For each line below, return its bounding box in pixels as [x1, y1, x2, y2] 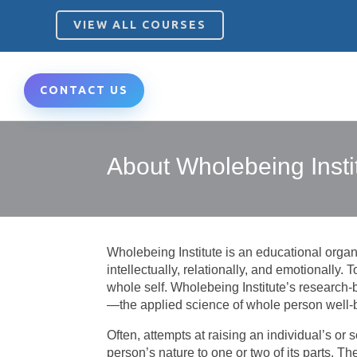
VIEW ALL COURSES [73, 18, 206, 31]
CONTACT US [40, 84, 128, 96]
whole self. [107, 280, 171, 295]
